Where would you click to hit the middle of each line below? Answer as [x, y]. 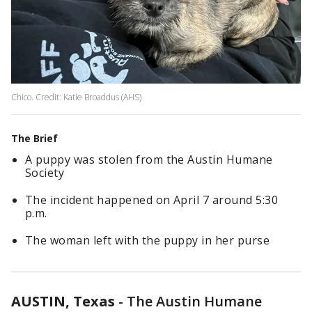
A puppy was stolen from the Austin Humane [149, 160]
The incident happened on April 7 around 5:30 [152, 200]
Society [45, 173]
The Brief [34, 139]
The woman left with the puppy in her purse [148, 241]
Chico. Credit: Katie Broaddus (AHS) [76, 97]
